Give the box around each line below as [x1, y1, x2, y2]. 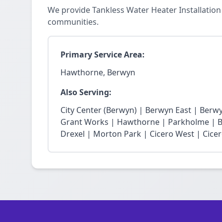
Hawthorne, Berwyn [60, 67, 135, 78]
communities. [48, 16, 99, 27]
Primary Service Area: [60, 49, 145, 60]
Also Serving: [60, 87, 111, 98]
